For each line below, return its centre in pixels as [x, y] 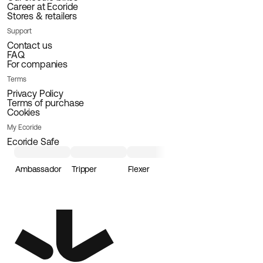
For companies [37, 64]
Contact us [30, 45]
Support [20, 31]
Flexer [139, 169]
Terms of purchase [46, 103]
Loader [197, 169]
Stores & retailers [42, 16]
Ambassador [38, 169]
